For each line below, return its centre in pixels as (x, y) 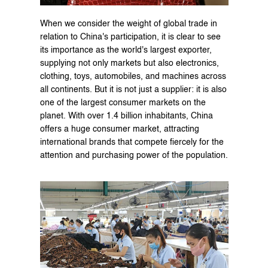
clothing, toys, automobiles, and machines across (133, 77)
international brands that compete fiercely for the (132, 143)
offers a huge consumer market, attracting (119, 130)
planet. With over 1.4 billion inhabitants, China (126, 116)
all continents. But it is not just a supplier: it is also (133, 90)
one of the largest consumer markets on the (123, 103)
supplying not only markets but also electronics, (129, 64)
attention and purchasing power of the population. (134, 156)
